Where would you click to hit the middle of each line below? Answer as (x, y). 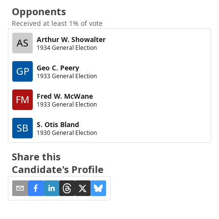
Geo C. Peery (58, 67)
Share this (36, 157)
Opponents (39, 11)
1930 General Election (67, 132)
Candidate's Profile (58, 169)
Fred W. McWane (65, 96)
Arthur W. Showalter (71, 39)
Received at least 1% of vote (57, 23)
